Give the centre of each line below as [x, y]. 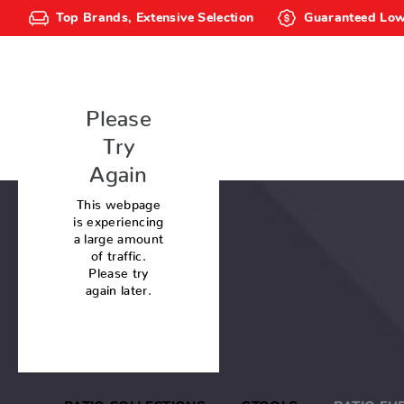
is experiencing [119, 218]
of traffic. [119, 252]
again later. [119, 286]
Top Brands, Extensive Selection [155, 18]
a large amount [119, 235]
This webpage [119, 201]
